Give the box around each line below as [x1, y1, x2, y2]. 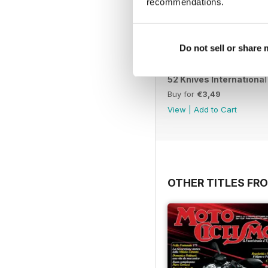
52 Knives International [167, 74, 267, 84]
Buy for [167, 89, 197, 99]
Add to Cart [194, 104, 237, 114]
